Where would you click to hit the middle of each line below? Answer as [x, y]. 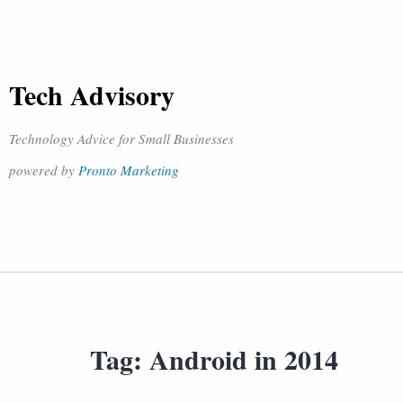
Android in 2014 [244, 359]
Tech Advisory [92, 94]
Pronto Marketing [129, 170]
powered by [44, 170]
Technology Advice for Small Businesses [121, 139]
